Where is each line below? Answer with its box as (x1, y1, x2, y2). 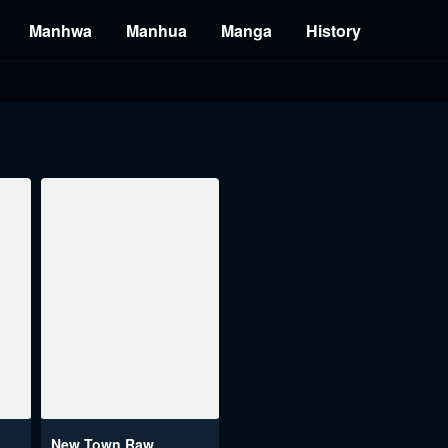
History (306, 19, 361, 42)
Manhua (126, 19, 187, 42)
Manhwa (29, 19, 92, 42)
